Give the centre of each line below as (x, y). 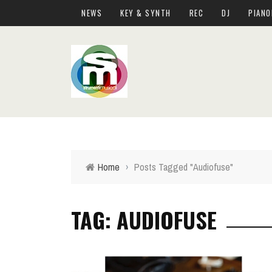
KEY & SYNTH (146, 13)
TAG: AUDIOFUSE (144, 219)
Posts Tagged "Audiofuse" (184, 167)
